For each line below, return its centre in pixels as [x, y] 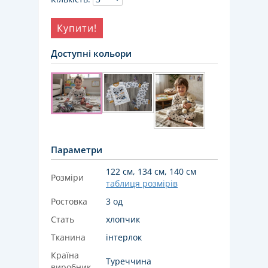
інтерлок [124, 237]
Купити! [77, 28]
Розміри [67, 178]
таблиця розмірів [142, 184]
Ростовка [69, 202]
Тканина [68, 237]
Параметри [77, 150]
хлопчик [123, 220]
